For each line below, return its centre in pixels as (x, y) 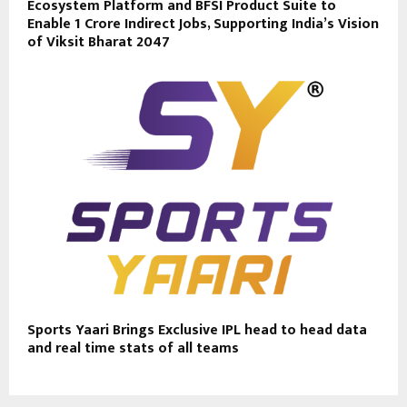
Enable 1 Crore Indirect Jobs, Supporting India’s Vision (203, 25)
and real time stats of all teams (133, 348)
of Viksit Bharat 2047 (99, 43)
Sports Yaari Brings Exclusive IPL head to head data (197, 330)
